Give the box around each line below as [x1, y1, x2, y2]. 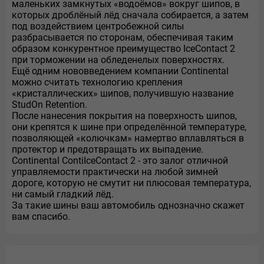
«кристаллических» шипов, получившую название [12, 88, 233, 99]
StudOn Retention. [12, 99, 87, 110]
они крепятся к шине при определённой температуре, [12, 121, 246, 133]
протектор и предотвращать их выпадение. [12, 144, 203, 155]
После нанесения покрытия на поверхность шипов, [12, 110, 237, 121]
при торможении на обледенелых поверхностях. [12, 54, 225, 65]
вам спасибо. [12, 211, 70, 222]
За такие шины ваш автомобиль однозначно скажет [12, 200, 245, 211]
